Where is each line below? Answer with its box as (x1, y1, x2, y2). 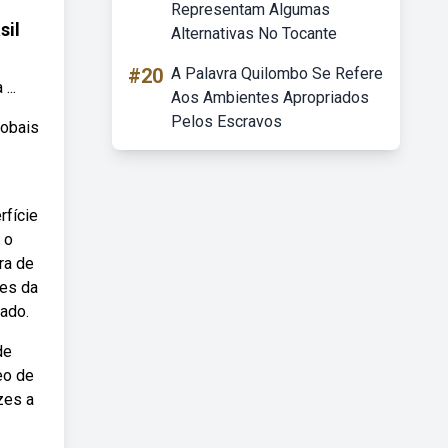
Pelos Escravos (171, 112, 282, 131)
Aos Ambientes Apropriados (171, 88, 369, 107)
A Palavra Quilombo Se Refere (171, 64, 383, 83)
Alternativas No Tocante (171, 24, 337, 43)
